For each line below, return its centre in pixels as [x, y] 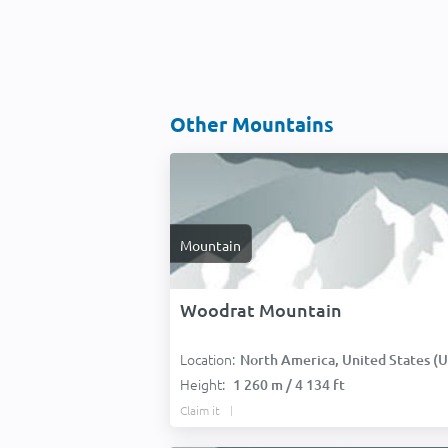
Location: [207, 359]
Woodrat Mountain [261, 309]
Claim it [200, 410]
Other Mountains [252, 124]
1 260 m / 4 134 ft [289, 384]
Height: [204, 384]
